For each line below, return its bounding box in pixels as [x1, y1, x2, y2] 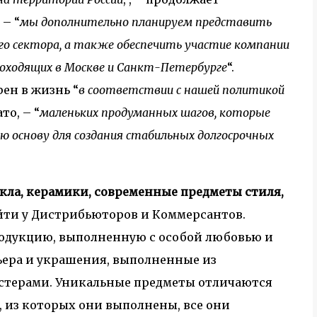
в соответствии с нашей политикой [79, 83, 284, 97]
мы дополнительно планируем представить [20, 15, 272, 29]
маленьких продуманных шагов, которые [40, 105, 270, 120]
